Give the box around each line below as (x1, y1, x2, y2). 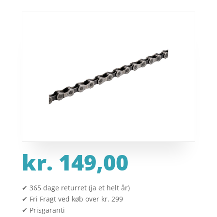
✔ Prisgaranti (21, 205, 65, 215)
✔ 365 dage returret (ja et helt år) (21, 183, 130, 193)
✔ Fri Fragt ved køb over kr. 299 (21, 194, 123, 204)
